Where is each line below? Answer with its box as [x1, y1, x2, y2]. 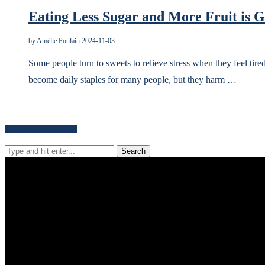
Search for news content [5, 124, 77, 133]
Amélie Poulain [37, 36, 80, 45]
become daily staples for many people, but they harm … [28, 74, 237, 85]
